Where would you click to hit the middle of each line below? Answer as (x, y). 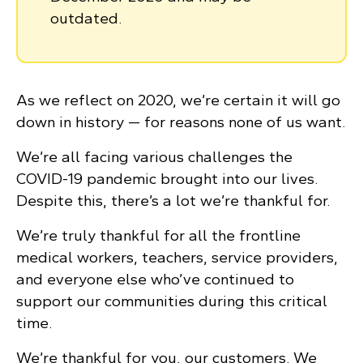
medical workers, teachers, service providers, (177, 257)
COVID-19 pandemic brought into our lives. (167, 179)
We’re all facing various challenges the (154, 157)
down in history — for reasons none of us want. (181, 122)
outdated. (86, 18)
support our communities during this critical (172, 301)
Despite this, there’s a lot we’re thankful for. (173, 201)
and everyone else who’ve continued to (155, 279)
